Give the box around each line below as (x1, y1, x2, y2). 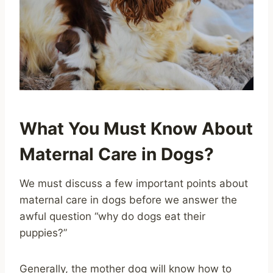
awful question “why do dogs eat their (19, 210, 205, 222)
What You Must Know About (19, 118, 253, 139)
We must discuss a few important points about (19, 177, 248, 190)
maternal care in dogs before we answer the (19, 193, 237, 206)
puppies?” (19, 226, 67, 239)
